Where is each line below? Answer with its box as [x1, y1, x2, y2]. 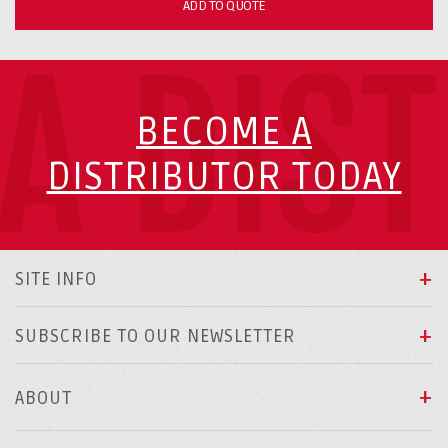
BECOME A [136, 109, 312, 155]
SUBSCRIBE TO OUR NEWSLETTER [15, 325, 296, 347]
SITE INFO [15, 268, 97, 290]
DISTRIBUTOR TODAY [46, 154, 402, 200]
